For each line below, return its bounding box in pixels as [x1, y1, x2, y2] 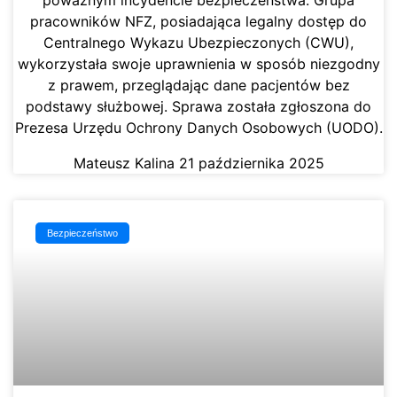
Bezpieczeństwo [47, 227, 119, 238]
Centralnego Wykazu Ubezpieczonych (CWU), [43, 34, 354, 52]
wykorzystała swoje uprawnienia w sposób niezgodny [17, 55, 380, 74]
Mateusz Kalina [73, 154, 179, 173]
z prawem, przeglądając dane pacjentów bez [47, 76, 350, 95]
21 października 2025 [178, 154, 324, 173]
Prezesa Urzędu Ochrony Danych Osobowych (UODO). [14, 119, 383, 137]
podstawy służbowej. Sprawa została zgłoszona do [26, 97, 371, 116]
